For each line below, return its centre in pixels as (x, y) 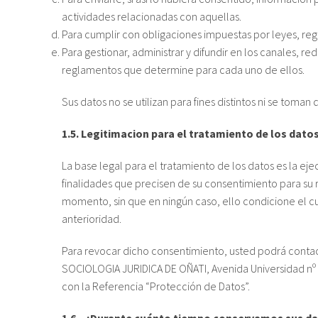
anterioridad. (92, 219)
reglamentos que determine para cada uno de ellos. (183, 70)
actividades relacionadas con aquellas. (152, 17)
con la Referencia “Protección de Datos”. (156, 286)
